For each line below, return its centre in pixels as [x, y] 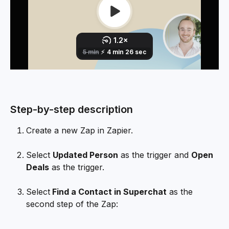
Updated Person [85, 155]
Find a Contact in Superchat [108, 191]
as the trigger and [155, 155]
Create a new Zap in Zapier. [79, 130]
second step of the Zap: [72, 204]
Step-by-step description [72, 109]
